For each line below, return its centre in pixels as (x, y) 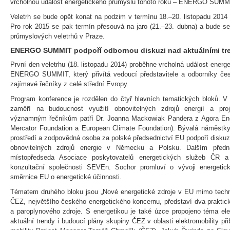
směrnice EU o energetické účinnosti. (66, 177)
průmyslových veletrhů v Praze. (57, 36)
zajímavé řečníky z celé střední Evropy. (70, 84)
